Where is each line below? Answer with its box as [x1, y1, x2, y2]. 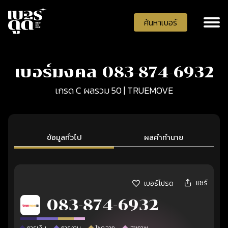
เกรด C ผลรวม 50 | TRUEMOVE [55, 83, 173, 97]
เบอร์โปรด [144, 178, 174, 189]
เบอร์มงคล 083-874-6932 [14, 63, 214, 81]
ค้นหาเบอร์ [144, 16, 177, 28]
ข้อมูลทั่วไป [46, 131, 82, 143]
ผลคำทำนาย [144, 131, 184, 143]
